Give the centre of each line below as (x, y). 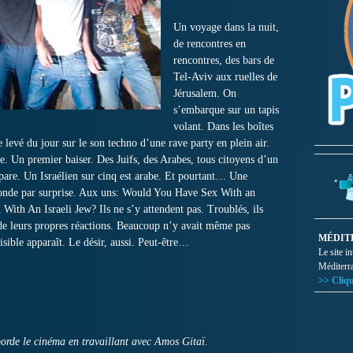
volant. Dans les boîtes (223, 126)
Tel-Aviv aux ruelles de (225, 77)
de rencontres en (210, 44)
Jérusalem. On (205, 93)
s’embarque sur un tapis (226, 110)
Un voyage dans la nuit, (226, 27)
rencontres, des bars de (224, 60)
